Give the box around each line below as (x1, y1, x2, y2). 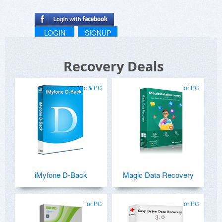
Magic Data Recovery (122, 169, 194, 180)
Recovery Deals (63, 57, 164, 76)
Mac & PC (75, 83, 102, 92)
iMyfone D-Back (35, 169, 87, 180)
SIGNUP (84, 28, 111, 38)
